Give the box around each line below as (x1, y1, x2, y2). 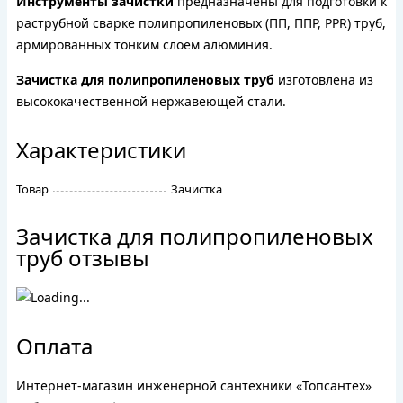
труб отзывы (16, 243, 149, 273)
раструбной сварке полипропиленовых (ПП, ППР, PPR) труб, (16, 14, 386, 31)
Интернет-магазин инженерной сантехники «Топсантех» (16, 377, 372, 394)
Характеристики (16, 135, 186, 165)
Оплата (16, 331, 93, 361)
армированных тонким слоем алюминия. (16, 36, 273, 53)
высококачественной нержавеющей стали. (16, 93, 286, 110)
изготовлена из (274, 71, 373, 88)
